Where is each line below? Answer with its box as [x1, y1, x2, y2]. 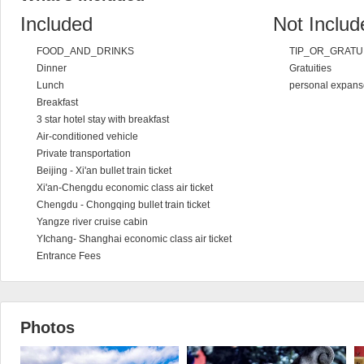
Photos [20, 318, 75, 336]
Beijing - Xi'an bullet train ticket [37, 165, 171, 176]
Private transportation [37, 148, 131, 159]
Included [20, 13, 93, 35]
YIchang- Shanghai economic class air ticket [37, 233, 232, 245]
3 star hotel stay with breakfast [37, 114, 169, 125]
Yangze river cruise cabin [37, 216, 148, 227]
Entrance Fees [37, 250, 101, 262]
